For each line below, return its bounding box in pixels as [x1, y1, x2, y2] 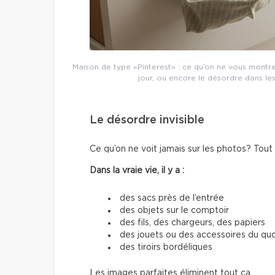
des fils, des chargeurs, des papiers [120, 219, 265, 228]
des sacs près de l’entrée [120, 194, 224, 203]
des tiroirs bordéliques [120, 243, 212, 252]
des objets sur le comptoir [120, 206, 229, 215]
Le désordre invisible [90, 115, 204, 126]
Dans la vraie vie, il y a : [90, 166, 184, 176]
